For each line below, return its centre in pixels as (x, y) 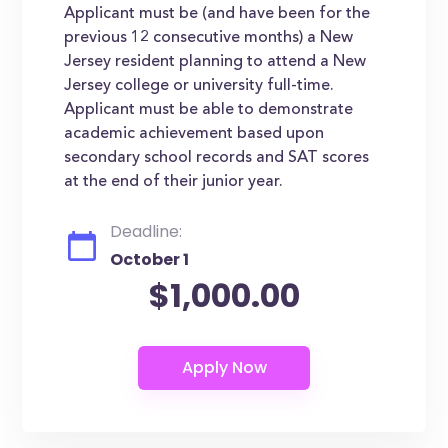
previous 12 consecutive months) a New (209, 38)
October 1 (150, 259)
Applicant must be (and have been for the (217, 14)
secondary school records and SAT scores (217, 158)
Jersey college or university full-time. (199, 86)
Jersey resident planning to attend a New (215, 62)
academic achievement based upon (194, 134)
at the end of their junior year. (174, 182)
